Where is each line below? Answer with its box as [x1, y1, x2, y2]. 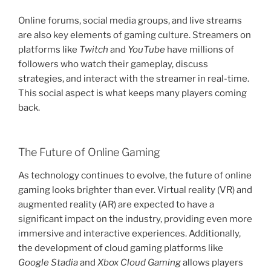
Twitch [79, 44, 108, 55]
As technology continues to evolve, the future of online [18, 169, 252, 181]
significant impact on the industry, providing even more [18, 213, 252, 224]
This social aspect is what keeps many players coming [18, 87, 247, 99]
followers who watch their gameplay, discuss [18, 58, 208, 70]
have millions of [165, 44, 234, 55]
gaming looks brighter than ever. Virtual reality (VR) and [18, 184, 252, 195]
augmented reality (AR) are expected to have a [18, 198, 214, 210]
